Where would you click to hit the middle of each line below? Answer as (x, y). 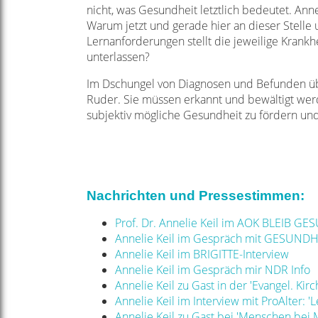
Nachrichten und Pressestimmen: (196, 196)
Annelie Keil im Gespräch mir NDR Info (213, 270)
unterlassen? (118, 57)
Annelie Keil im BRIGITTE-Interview (202, 254)
